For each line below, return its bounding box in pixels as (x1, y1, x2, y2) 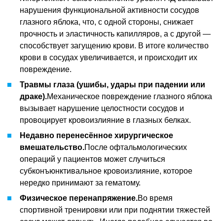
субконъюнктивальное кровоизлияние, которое (20, 166, 192, 175)
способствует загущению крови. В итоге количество (20, 41, 209, 50)
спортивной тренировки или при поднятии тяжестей (20, 205, 210, 214)
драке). (20, 92, 47, 101)
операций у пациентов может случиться (20, 154, 165, 163)
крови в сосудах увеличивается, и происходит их (20, 53, 197, 62)
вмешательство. (20, 143, 84, 151)
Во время (138, 193, 173, 202)
